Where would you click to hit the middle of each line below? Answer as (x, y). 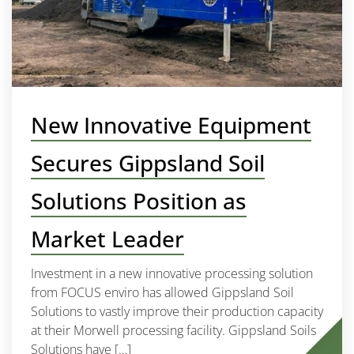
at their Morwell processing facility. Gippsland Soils (173, 330)
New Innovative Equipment (171, 125)
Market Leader (107, 239)
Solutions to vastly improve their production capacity (177, 311)
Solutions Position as (139, 201)
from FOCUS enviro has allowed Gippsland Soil (162, 292)
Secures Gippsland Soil (148, 163)
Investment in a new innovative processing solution (172, 273)
